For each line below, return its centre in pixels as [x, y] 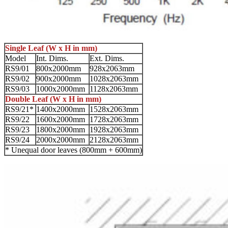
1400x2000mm [61, 109]
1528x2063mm [114, 109]
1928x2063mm [114, 129]
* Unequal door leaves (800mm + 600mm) [74, 150]
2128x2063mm [114, 139]
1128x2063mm [114, 89]
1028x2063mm [114, 78]
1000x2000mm [61, 89]
